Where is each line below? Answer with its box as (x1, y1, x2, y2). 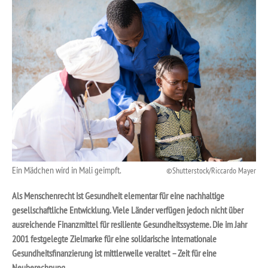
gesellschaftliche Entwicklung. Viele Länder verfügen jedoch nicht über (12, 204, 243, 217)
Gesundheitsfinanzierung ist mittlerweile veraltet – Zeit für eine (12, 247, 217, 260)
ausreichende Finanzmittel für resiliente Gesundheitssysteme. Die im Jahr (12, 218, 247, 231)
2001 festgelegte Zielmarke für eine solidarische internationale (12, 233, 217, 245)
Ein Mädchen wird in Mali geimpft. (12, 164, 121, 176)
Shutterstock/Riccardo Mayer (172, 165, 256, 176)
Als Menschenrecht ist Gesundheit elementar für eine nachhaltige (12, 190, 224, 202)
